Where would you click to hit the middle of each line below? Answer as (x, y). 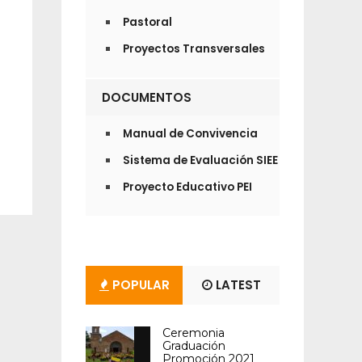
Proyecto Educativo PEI (187, 187)
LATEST (236, 285)
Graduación (194, 346)
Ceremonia (194, 333)
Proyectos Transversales (194, 49)
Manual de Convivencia (190, 134)
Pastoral (147, 22)
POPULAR (139, 285)
